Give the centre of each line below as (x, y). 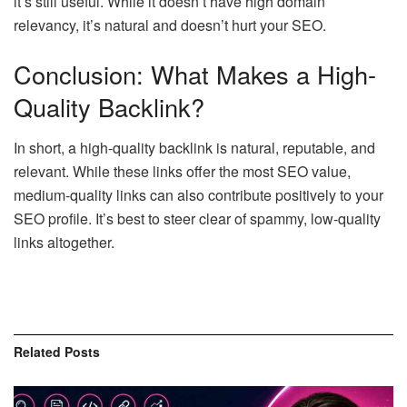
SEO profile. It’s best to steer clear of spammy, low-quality (197, 218)
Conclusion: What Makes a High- (195, 74)
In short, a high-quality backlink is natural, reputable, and (194, 147)
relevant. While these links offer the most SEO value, (182, 171)
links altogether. (64, 242)
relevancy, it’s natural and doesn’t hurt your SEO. (170, 25)
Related (37, 351)
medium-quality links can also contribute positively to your (199, 194)
